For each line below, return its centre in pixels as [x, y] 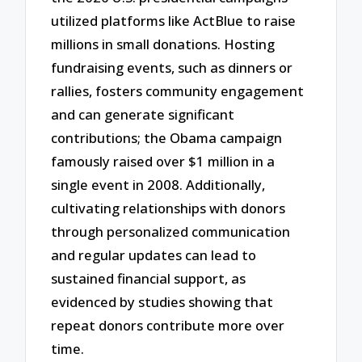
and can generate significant [143, 115]
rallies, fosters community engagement [178, 91]
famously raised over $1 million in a [163, 162]
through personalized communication [171, 232]
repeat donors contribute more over [168, 326]
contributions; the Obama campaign [167, 138]
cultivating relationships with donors [168, 208]
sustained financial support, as [149, 279]
